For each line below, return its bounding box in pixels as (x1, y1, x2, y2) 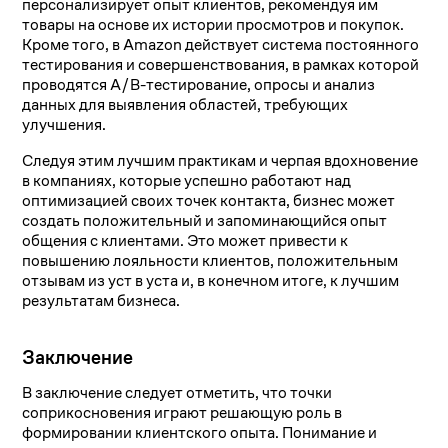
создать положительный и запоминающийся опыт (22, 210, 388, 232)
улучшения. (22, 114, 107, 136)
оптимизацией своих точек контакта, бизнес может (22, 190, 396, 212)
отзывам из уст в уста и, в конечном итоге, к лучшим (22, 270, 400, 292)
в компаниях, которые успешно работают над (22, 170, 352, 192)
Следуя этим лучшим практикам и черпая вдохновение (22, 150, 419, 172)
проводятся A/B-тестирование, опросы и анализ (22, 74, 376, 96)
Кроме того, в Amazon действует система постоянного (22, 34, 420, 56)
